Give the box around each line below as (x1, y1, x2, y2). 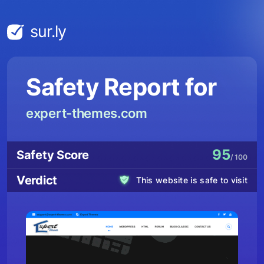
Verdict (16, 173, 57, 187)
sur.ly (30, 22, 67, 41)
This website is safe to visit (136, 175, 247, 185)
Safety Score (16, 147, 89, 162)
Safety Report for (26, 72, 217, 101)
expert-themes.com (26, 105, 147, 121)
